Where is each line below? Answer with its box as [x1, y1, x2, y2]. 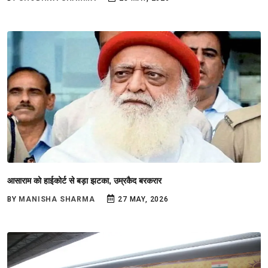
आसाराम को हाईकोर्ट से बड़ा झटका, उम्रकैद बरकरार [7, 176, 162, 185]
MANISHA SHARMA [19, 195, 95, 203]
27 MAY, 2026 [115, 195, 169, 203]
